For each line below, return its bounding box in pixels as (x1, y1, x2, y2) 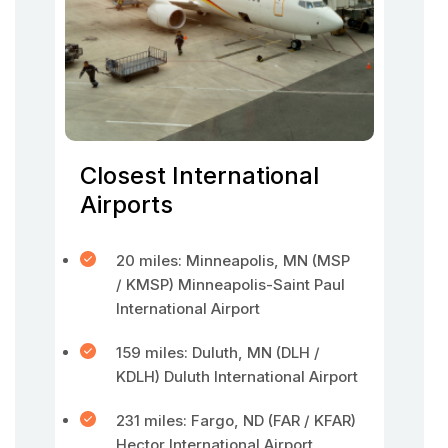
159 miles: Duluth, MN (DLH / (116, 343, 320, 362)
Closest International (80, 161, 319, 190)
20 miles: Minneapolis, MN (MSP (116, 251, 350, 270)
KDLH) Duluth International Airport (116, 367, 358, 386)
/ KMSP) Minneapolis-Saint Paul (116, 275, 345, 294)
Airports (80, 190, 173, 219)
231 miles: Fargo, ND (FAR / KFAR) (116, 411, 356, 430)
